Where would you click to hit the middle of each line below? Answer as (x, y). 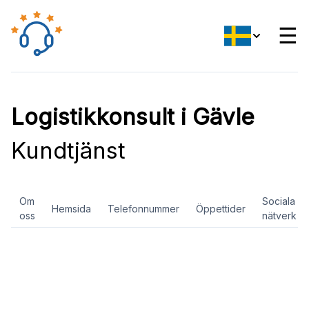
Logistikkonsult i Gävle (133, 117)
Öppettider (221, 208)
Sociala (279, 201)
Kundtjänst (68, 150)
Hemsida (71, 208)
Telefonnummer (143, 208)
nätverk (279, 216)
